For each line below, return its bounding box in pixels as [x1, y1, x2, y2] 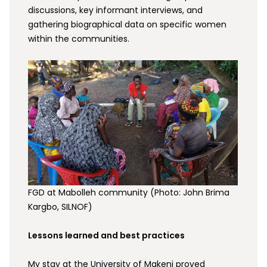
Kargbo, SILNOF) [28, 201, 93, 213]
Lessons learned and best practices [28, 229, 185, 242]
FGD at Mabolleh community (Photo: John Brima [28, 187, 230, 199]
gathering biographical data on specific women [28, 18, 227, 30]
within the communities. [28, 32, 130, 45]
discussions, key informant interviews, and [28, 4, 203, 16]
